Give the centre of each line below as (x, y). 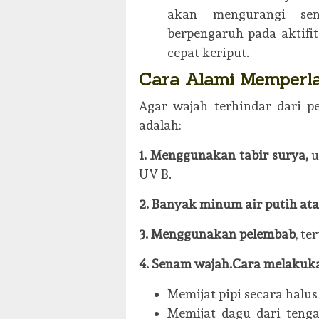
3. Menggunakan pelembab (217, 234)
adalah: (160, 125)
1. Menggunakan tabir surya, (223, 155)
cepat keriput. (208, 52)
